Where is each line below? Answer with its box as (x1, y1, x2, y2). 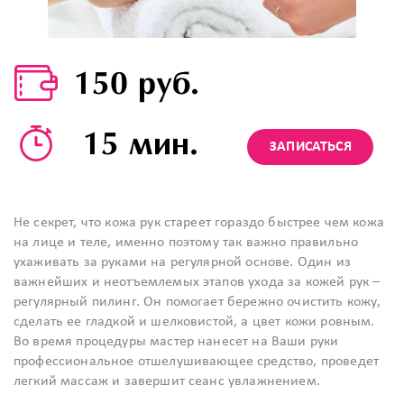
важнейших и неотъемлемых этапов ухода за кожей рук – (14, 275, 381, 289)
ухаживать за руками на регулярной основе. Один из (14, 255, 351, 270)
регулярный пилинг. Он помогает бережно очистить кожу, (14, 295, 381, 309)
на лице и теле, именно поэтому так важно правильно (14, 235, 359, 250)
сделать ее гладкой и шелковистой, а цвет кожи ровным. (14, 315, 375, 329)
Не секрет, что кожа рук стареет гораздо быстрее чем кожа (14, 216, 384, 230)
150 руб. (74, 65, 200, 104)
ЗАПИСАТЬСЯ (270, 139, 352, 154)
